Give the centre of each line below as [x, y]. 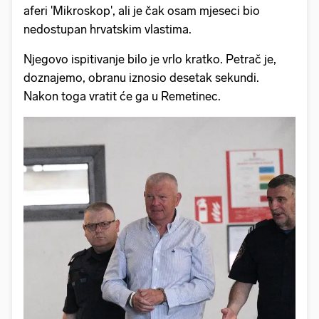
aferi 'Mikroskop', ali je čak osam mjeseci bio [142, 11]
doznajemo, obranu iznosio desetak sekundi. [141, 78]
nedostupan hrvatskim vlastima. [108, 30]
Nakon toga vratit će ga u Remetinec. [122, 96]
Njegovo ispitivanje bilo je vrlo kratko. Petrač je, [150, 59]
